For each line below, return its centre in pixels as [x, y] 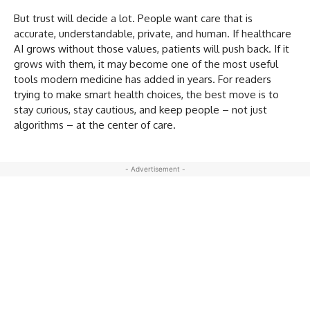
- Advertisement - [155, 169]
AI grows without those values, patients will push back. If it [152, 49]
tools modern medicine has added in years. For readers [143, 80]
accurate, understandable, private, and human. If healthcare [153, 34]
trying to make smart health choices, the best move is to [146, 95]
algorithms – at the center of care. [95, 125]
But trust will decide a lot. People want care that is [133, 19]
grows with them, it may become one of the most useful [146, 64]
